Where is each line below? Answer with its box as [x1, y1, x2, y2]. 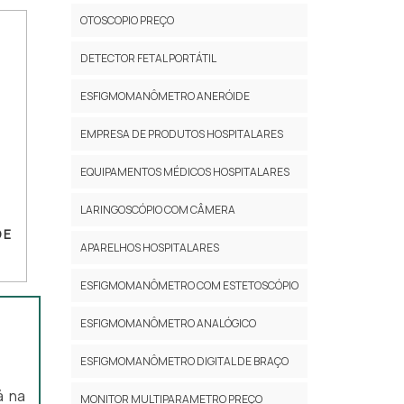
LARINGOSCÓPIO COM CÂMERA [79, 201, 235, 217]
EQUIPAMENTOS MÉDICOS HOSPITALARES [79, 163, 289, 179]
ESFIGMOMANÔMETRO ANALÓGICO [79, 315, 256, 331]
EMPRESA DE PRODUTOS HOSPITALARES [79, 125, 283, 142]
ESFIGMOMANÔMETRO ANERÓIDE [79, 87, 250, 104]
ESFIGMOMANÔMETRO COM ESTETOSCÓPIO [79, 277, 298, 293]
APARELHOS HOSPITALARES [79, 239, 219, 255]
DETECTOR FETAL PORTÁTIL [79, 50, 216, 66]
